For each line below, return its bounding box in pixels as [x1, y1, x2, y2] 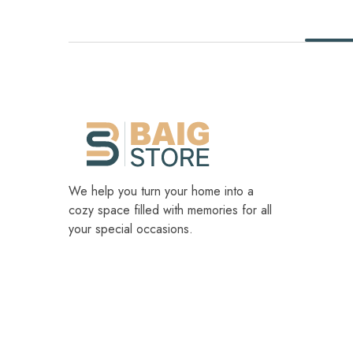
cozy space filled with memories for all [69, 201, 272, 219]
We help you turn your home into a [69, 182, 254, 200]
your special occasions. [69, 220, 193, 238]
